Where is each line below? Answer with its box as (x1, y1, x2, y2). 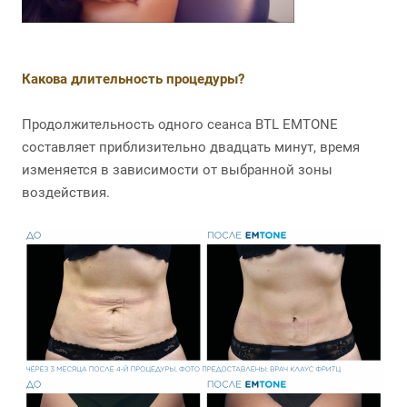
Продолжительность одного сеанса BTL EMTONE (22, 116, 338, 134)
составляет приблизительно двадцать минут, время (22, 139, 360, 156)
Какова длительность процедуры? (22, 71, 244, 88)
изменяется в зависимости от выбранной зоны (22, 162, 333, 179)
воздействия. (22, 184, 110, 202)
